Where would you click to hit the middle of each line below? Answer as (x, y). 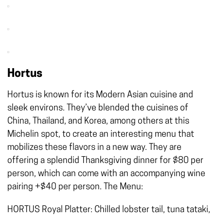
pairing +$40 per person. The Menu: (75, 187)
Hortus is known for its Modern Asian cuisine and (100, 95)
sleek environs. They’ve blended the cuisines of (98, 109)
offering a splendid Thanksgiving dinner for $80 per (105, 161)
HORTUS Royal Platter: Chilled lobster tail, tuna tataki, (109, 210)
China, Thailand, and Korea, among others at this (98, 122)
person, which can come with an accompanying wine (106, 174)
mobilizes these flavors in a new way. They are (94, 148)
